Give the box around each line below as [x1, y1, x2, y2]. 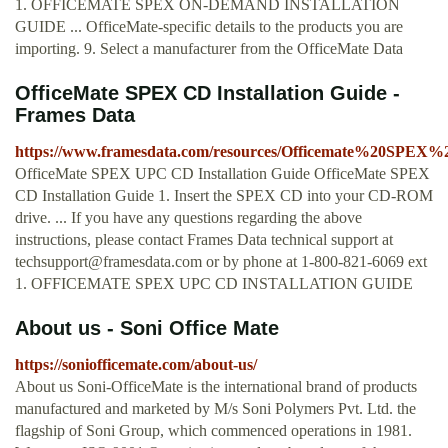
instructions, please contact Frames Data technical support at [15, 231, 393, 249]
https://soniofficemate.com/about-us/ [15, 356, 257, 374]
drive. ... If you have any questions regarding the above [15, 209, 362, 227]
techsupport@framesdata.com [15, 253, 202, 271]
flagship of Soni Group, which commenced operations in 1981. [15, 422, 412, 440]
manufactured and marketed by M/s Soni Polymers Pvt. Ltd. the [15, 400, 416, 418]
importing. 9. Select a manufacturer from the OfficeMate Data [15, 40, 403, 58]
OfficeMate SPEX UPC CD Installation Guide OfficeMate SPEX [15, 165, 430, 183]
